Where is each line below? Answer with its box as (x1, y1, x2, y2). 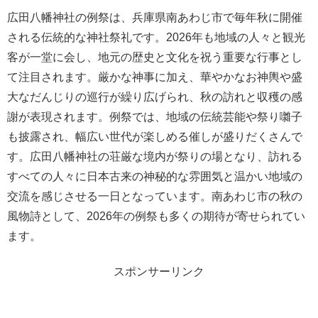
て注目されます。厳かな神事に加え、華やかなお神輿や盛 (7, 70, 302, 83)
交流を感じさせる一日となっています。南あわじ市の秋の (7, 190, 302, 202)
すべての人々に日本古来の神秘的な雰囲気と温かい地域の (7, 170, 302, 182)
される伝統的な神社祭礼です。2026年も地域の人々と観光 (7, 31, 305, 43)
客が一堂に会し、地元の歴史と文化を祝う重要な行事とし (7, 50, 302, 63)
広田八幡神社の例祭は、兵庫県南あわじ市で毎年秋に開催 (7, 11, 302, 23)
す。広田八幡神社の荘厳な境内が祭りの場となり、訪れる (7, 150, 302, 163)
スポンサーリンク (114, 265, 204, 278)
